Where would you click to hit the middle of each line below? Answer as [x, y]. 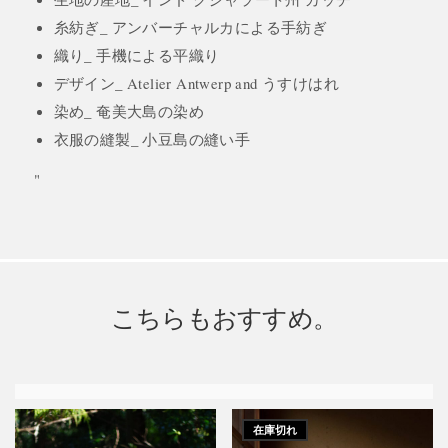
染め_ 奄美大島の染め [129, 111]
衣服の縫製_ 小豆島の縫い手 [152, 139]
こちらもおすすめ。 [224, 318]
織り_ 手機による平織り [136, 55]
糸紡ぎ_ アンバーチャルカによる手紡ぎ [190, 27]
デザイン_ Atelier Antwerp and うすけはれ [196, 83]
